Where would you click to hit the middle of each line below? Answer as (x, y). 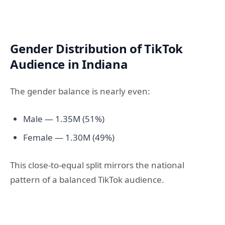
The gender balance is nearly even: (80, 91)
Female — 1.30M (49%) (69, 138)
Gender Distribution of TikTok (97, 49)
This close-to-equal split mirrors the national (97, 165)
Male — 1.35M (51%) (64, 119)
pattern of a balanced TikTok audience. (87, 179)
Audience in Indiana (69, 64)
